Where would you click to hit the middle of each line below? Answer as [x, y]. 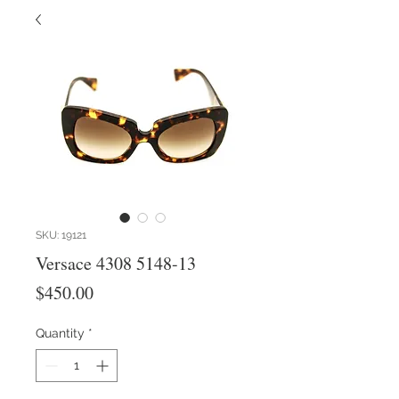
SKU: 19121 [61, 235]
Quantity [60, 333]
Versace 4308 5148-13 [116, 263]
